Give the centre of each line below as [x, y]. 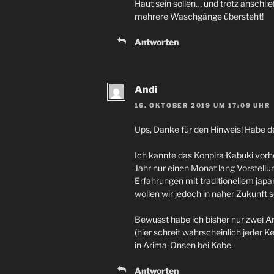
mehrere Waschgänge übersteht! [199, 17]
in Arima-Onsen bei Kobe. [184, 245]
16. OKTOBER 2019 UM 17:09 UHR [202, 106]
